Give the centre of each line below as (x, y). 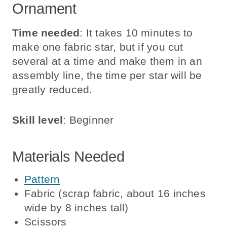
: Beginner (88, 120)
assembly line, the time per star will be (107, 75)
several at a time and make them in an (107, 61)
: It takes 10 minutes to (136, 32)
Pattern (42, 179)
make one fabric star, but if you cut (98, 47)
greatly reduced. (52, 89)
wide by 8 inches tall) (77, 207)
